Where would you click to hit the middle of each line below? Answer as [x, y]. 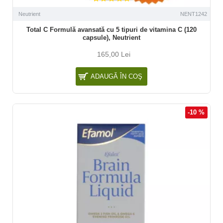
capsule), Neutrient [111, 37]
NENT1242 [193, 14]
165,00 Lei [114, 54]
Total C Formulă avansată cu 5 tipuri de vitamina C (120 [111, 29]
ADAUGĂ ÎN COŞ [116, 76]
